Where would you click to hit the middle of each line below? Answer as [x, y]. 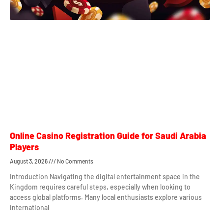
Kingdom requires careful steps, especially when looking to [100, 187]
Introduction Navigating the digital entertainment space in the [105, 176]
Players [24, 147]
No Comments [75, 161]
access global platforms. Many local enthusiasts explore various [106, 197]
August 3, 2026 [29, 161]
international [29, 207]
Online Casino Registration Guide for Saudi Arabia [108, 135]
